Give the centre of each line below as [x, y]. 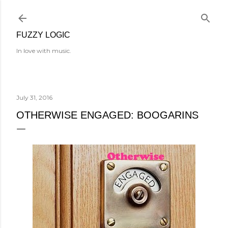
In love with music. [44, 51]
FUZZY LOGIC [43, 35]
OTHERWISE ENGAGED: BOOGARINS [107, 115]
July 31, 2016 [34, 97]
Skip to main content [114, 13]
